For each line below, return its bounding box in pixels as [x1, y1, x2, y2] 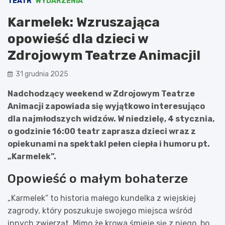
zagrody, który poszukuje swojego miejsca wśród [8, 205, 192, 215]
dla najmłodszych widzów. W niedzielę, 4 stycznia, [8, 114, 214, 124]
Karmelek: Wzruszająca [8, 14, 160, 30]
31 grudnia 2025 [16, 69, 68, 78]
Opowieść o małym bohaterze [8, 171, 188, 186]
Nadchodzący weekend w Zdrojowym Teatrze [8, 88, 195, 98]
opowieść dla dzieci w [8, 31, 148, 47]
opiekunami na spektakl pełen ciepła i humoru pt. [8, 139, 210, 149]
